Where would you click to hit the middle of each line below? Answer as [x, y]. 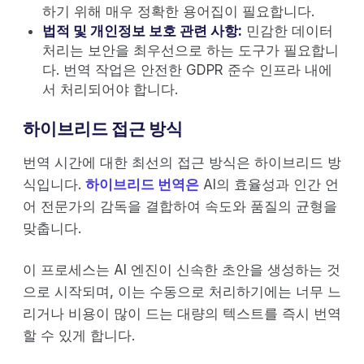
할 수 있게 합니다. [79, 335]
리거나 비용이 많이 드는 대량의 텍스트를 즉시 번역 [182, 313]
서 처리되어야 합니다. [110, 89]
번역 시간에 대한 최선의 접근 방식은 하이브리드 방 [182, 162]
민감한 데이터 [288, 30]
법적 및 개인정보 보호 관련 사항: [142, 30]
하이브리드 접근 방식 [103, 128]
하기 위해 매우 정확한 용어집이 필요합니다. [178, 11]
